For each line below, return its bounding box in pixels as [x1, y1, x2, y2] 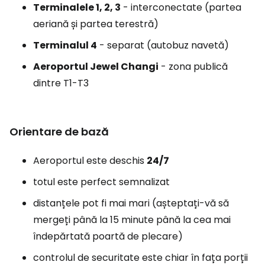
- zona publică [159, 60, 228, 73]
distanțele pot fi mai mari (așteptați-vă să [33, 196, 229, 210]
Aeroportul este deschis [33, 154, 147, 167]
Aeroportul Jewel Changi [33, 60, 159, 73]
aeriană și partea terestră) [33, 17, 159, 31]
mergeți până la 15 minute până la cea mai [33, 213, 231, 227]
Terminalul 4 [33, 38, 97, 52]
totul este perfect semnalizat [33, 175, 170, 189]
